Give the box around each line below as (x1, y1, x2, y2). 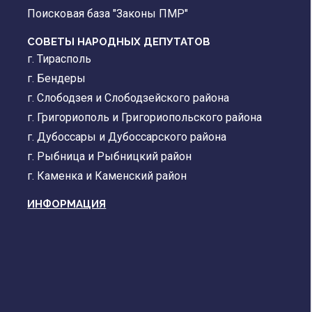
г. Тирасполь (27, 52, 92, 66)
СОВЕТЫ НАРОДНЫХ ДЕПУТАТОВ (27, 36, 211, 49)
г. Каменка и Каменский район (27, 169, 187, 183)
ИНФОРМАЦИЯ (27, 198, 107, 211)
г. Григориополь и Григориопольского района (27, 111, 263, 125)
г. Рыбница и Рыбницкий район (27, 150, 192, 164)
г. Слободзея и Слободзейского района (27, 91, 230, 105)
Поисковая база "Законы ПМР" (27, 7, 189, 21)
